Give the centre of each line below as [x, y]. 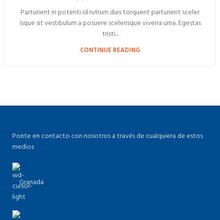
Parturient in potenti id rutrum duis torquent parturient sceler [110, 13]
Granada [31, 182]
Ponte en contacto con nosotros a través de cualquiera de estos [108, 136]
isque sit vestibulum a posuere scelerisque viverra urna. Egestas [110, 23]
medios [23, 147]
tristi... [110, 34]
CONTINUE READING [110, 50]
